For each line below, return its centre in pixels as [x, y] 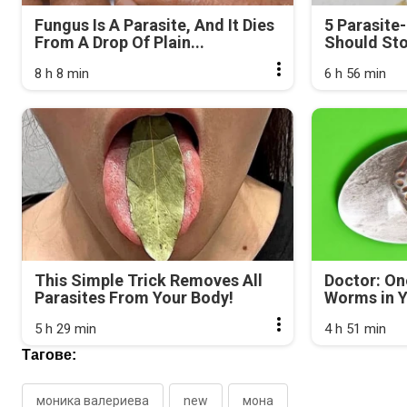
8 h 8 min [62, 73]
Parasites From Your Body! [134, 298]
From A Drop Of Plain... [119, 42]
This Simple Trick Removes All [149, 281]
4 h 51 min [356, 329]
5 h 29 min [65, 329]
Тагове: [49, 355]
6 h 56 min [356, 73]
